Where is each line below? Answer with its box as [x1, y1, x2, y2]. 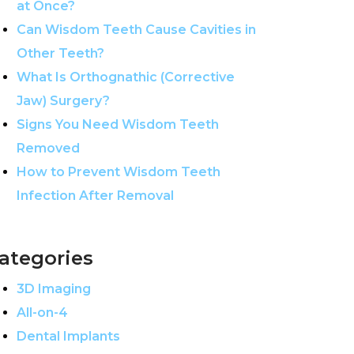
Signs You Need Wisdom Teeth [17, 117, 219, 132]
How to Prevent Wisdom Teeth [17, 164, 220, 179]
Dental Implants [17, 329, 120, 344]
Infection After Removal [17, 188, 174, 203]
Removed [17, 141, 80, 156]
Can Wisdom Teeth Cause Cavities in [17, 22, 256, 37]
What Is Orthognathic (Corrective [17, 70, 235, 85]
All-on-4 [17, 305, 68, 320]
